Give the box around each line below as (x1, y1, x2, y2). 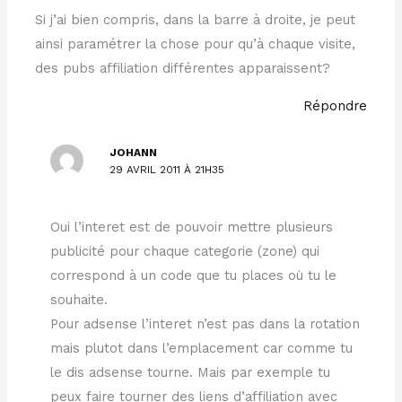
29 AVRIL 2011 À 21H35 (109, 162, 225, 176)
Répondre (302, 97, 367, 114)
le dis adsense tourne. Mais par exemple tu (50, 364, 331, 381)
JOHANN (109, 145, 158, 159)
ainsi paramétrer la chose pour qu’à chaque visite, (35, 36, 356, 53)
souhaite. (50, 292, 109, 309)
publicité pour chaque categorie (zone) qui (50, 243, 320, 260)
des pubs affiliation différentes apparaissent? (35, 60, 331, 77)
